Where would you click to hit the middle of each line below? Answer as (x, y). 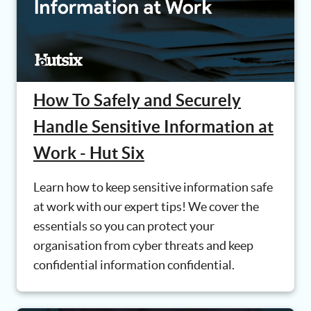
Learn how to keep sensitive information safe (153, 187)
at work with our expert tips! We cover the (146, 207)
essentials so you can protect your (124, 226)
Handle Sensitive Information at (153, 127)
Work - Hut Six (89, 153)
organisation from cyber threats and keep (143, 246)
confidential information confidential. (134, 265)
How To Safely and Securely (137, 101)
